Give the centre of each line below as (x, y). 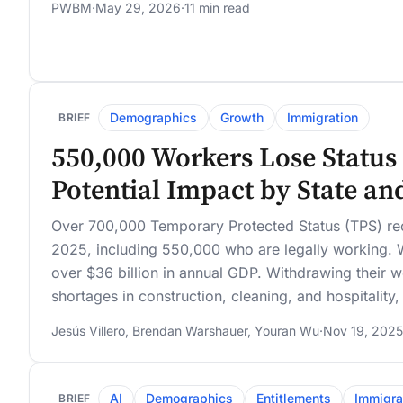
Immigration (322, 118)
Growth (242, 118)
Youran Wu (287, 331)
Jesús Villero (88, 331)
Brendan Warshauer (190, 331)
